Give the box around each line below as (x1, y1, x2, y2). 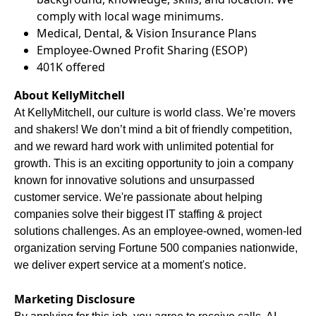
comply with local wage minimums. (37, 8, 224, 24)
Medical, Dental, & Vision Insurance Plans (37, 25, 257, 41)
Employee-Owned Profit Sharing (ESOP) (37, 42, 248, 58)
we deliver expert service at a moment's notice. (14, 259, 246, 271)
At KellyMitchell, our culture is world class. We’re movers (14, 107, 296, 119)
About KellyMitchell (14, 87, 125, 103)
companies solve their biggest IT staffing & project (14, 208, 262, 220)
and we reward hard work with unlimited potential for (14, 140, 274, 152)
